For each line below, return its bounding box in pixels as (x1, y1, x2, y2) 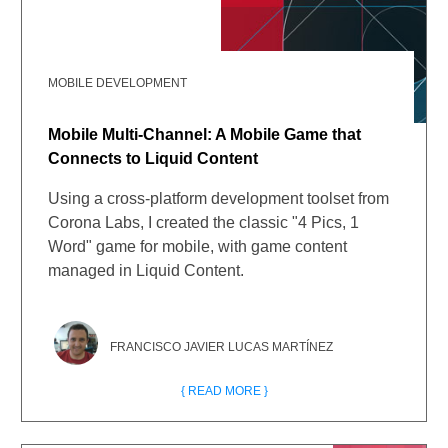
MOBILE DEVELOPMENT (48, 76, 188, 90)
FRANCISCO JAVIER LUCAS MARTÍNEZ (110, 340, 334, 354)
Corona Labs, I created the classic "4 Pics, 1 (48, 214, 360, 231)
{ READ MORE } (180, 384, 268, 398)
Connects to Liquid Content (48, 150, 259, 167)
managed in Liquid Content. (48, 262, 245, 279)
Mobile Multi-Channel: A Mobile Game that (48, 126, 362, 143)
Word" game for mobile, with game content (48, 238, 348, 255)
